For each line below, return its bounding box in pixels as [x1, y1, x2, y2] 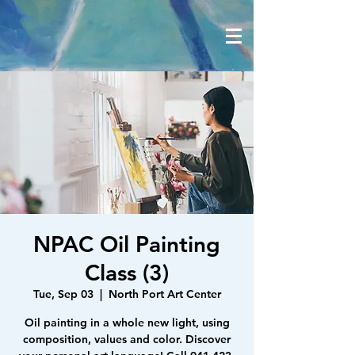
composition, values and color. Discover [23, 332, 231, 346]
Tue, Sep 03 [32, 287, 94, 301]
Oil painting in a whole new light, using [24, 315, 230, 330]
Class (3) [85, 259, 169, 286]
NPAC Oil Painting [33, 231, 220, 258]
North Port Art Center [108, 287, 221, 301]
